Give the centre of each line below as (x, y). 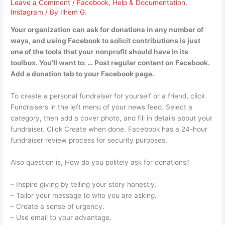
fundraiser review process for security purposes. (89, 140)
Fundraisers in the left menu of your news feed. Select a (102, 107)
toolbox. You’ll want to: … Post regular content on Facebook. (110, 63)
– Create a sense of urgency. (58, 206)
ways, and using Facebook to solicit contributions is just (106, 41)
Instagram (27, 12)
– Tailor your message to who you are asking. (84, 195)
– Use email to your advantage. (61, 217)
